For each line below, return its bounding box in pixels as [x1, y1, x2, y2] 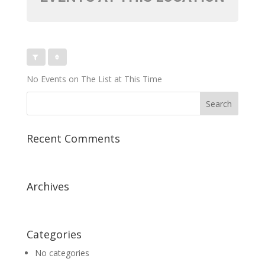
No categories [34, 247, 89, 258]
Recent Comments [26, 131, 120, 146]
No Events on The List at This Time [26, 73, 162, 85]
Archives [26, 179, 69, 193]
